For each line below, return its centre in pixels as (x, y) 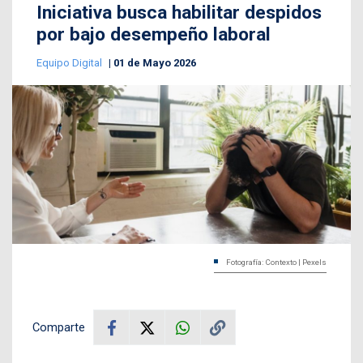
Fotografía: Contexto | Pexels (276, 263)
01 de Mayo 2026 (155, 62)
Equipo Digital (70, 62)
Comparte (59, 328)
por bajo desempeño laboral (154, 34)
